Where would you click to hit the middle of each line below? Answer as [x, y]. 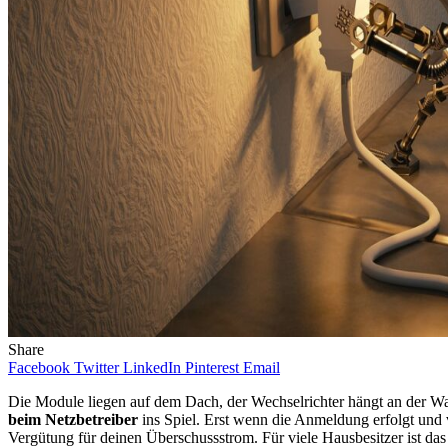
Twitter [96, 367]
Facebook [39, 367]
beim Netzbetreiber [73, 419]
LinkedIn [152, 367]
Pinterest [212, 367]
